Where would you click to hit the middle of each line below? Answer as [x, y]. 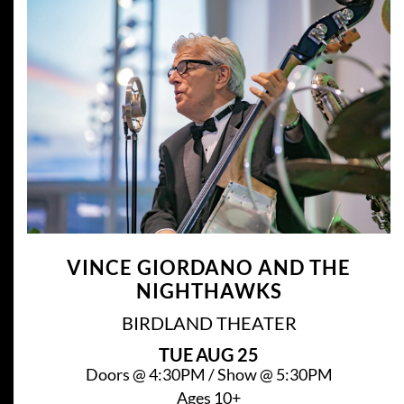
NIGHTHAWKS [209, 291]
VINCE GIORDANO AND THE [209, 268]
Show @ [246, 375]
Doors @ [117, 375]
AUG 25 [227, 355]
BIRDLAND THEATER [209, 323]
